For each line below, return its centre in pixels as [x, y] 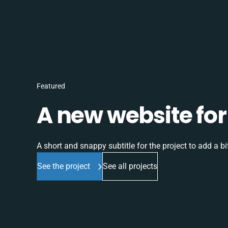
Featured [51, 86]
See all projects [130, 166]
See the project [64, 166]
